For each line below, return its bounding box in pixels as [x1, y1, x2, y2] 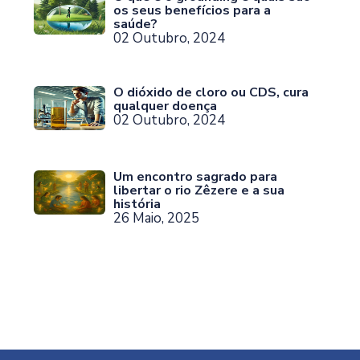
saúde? [113, 14, 158, 33]
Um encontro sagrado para [113, 167, 278, 186]
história [113, 194, 162, 213]
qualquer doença [113, 96, 218, 115]
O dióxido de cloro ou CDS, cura [113, 83, 309, 101]
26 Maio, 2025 [113, 208, 200, 227]
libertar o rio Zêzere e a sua [113, 181, 285, 199]
